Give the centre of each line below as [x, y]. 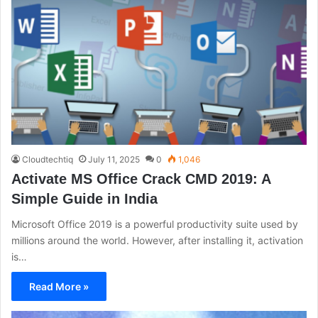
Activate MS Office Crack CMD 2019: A [141, 179]
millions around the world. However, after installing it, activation [157, 240]
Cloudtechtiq [48, 159]
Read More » [59, 286]
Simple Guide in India [84, 198]
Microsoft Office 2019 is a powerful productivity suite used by [155, 224]
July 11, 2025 [114, 159]
